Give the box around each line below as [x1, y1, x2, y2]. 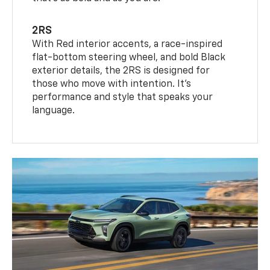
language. [32, 105, 75, 116]
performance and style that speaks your [32, 92, 213, 102]
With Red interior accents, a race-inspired [32, 39, 223, 49]
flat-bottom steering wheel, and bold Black [32, 52, 226, 63]
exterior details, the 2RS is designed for [32, 66, 210, 76]
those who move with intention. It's [32, 79, 192, 89]
